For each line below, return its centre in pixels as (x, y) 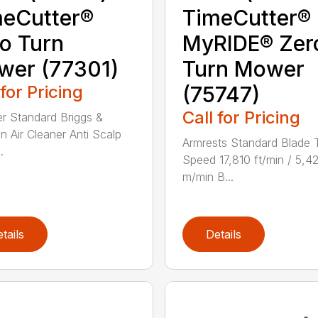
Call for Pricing (241, 117)
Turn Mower (243, 68)
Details (223, 234)
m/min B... (208, 176)
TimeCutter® (246, 17)
